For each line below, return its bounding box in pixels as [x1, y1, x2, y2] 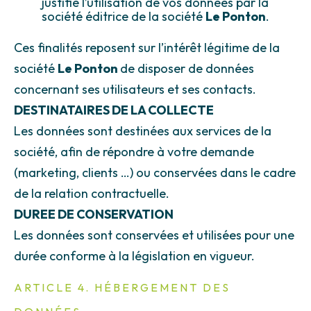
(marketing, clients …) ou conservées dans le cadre [14, 164, 296, 180]
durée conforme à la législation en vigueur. [14, 247, 255, 264]
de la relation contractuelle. [14, 185, 169, 201]
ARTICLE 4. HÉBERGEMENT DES [14, 280, 230, 295]
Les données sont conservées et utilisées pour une [14, 226, 294, 243]
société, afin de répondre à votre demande [14, 143, 254, 160]
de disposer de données [120, 60, 254, 76]
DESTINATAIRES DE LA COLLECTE [14, 101, 214, 118]
